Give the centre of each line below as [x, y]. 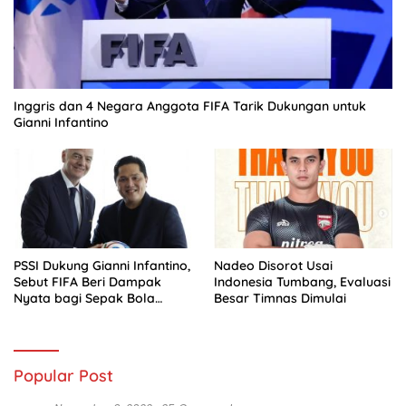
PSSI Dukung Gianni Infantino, [102, 266]
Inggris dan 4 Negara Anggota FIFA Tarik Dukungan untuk [190, 106]
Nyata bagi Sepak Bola [84, 299]
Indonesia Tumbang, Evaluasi [302, 282]
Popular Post [63, 376]
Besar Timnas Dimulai [280, 299]
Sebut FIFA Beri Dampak [87, 282]
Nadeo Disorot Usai [273, 266]
